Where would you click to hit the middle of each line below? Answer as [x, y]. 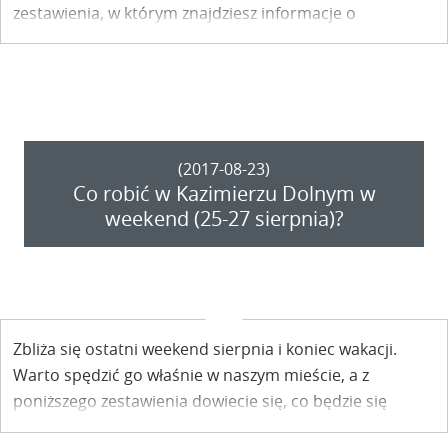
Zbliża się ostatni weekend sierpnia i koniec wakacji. [205, 349]
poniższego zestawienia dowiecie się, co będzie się [200, 401]
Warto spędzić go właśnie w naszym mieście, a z [191, 375]
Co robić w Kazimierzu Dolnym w [224, 194]
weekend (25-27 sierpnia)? [224, 219]
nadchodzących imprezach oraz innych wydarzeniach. [214, 38]
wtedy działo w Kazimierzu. [112, 427]
